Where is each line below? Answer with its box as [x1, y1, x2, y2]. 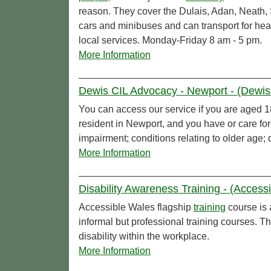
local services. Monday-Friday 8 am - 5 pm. [79, 35, 262, 46]
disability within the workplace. [79, 231, 209, 242]
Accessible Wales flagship [79, 202, 194, 213]
